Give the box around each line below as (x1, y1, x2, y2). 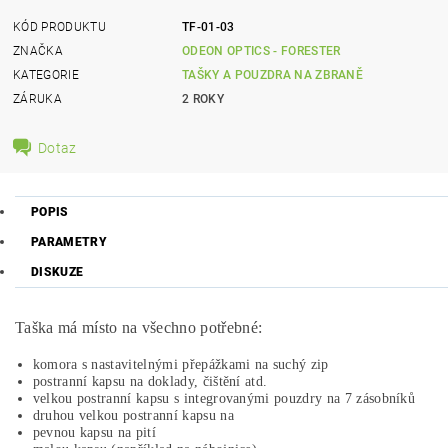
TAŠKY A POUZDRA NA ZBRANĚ (182, 67, 364, 82)
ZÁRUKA (13, 91, 63, 106)
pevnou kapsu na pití (32, 425, 156, 440)
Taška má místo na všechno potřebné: (15, 319, 263, 336)
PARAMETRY (31, 235, 107, 249)
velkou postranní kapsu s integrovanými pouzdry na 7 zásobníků (32, 391, 416, 406)
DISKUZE (31, 265, 84, 279)
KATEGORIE (13, 67, 79, 82)
